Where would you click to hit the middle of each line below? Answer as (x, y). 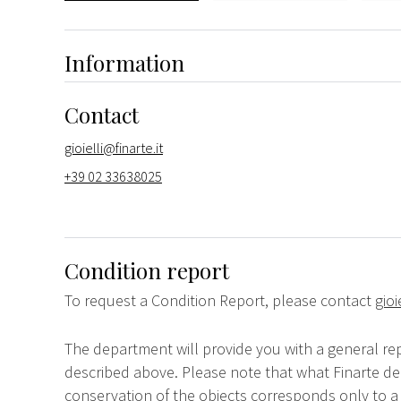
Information (124, 62)
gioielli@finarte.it (114, 147)
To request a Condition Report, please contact (220, 300)
